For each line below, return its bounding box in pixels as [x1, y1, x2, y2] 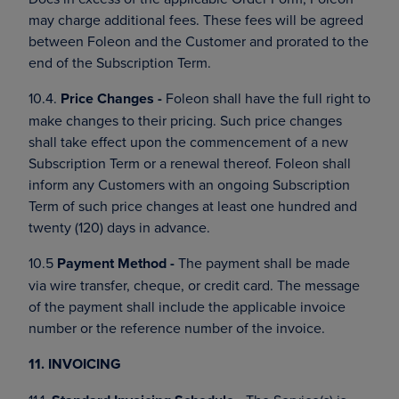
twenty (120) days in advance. [28, 217, 210, 237]
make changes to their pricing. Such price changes [28, 110, 342, 130]
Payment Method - [57, 253, 175, 273]
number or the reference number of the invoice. [28, 318, 325, 338]
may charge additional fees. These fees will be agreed [28, 10, 363, 29]
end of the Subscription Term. [28, 53, 211, 72]
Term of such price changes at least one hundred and [28, 196, 357, 216]
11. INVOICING [28, 354, 121, 374]
